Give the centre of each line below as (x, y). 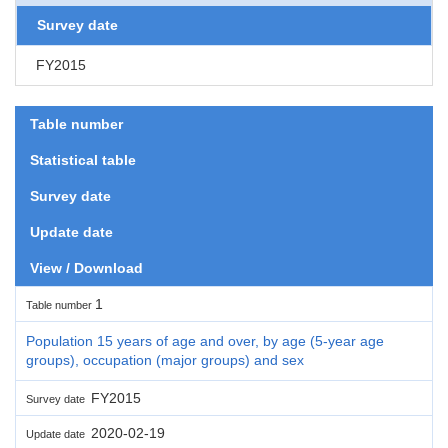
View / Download (86, 267)
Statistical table (83, 159)
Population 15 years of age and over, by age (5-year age (205, 340)
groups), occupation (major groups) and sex (165, 359)
